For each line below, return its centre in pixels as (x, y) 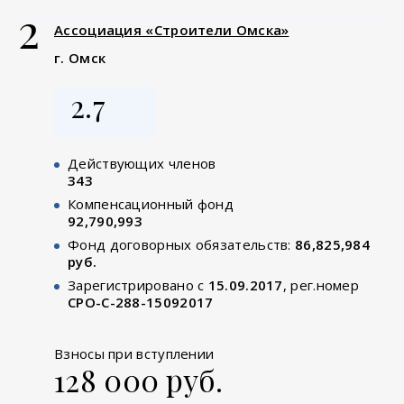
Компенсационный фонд (151, 203)
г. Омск (80, 57)
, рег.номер (321, 285)
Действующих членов (142, 163)
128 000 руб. (139, 379)
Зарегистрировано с (138, 285)
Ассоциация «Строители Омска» (172, 29)
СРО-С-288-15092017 (141, 302)
